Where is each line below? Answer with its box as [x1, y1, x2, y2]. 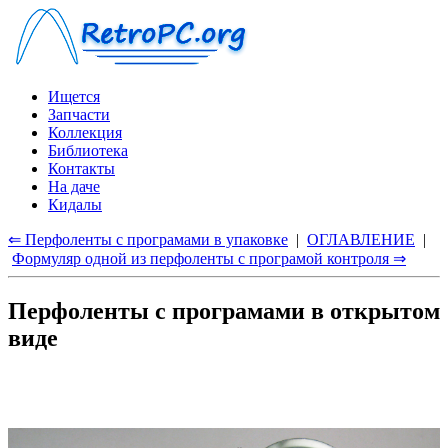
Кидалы [48, 196, 102, 213]
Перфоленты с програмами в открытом [8, 297, 440, 324]
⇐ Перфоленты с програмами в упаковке [8, 231, 288, 248]
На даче [48, 178, 100, 195]
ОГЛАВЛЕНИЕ [307, 231, 415, 248]
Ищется [48, 88, 100, 105]
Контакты [48, 160, 115, 177]
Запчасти [48, 106, 110, 123]
